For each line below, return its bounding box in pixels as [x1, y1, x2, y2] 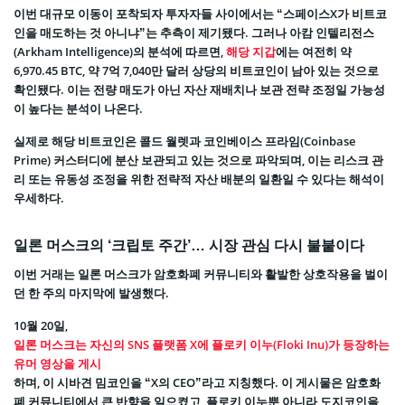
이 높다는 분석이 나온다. [14, 100, 143, 118]
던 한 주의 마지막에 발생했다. [14, 285, 169, 302]
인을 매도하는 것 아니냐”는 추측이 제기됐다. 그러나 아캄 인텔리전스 [14, 24, 374, 42]
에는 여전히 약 [276, 43, 352, 61]
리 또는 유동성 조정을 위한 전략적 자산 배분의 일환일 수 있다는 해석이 [14, 171, 384, 188]
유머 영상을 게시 [14, 355, 101, 372]
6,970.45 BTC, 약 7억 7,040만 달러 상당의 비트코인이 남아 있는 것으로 [14, 62, 379, 80]
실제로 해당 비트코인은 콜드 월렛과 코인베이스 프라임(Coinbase [14, 133, 355, 150]
